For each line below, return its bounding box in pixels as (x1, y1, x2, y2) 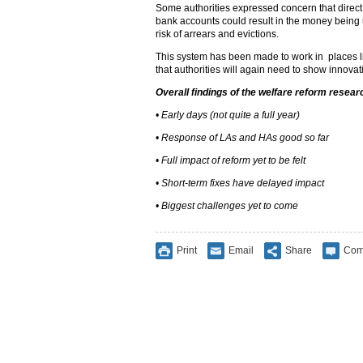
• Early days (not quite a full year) (156, 109, 300, 121)
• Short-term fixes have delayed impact (156, 177, 324, 189)
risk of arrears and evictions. (156, 28, 279, 40)
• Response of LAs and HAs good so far (156, 132, 329, 143)
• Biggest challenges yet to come (156, 200, 298, 211)
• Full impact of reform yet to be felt (156, 155, 305, 166)
